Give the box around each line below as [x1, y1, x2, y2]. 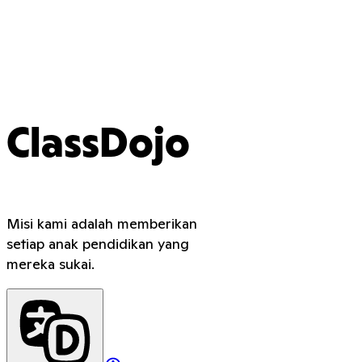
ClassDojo [6, 127, 190, 166]
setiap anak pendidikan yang [6, 234, 189, 254]
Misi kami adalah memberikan [6, 214, 197, 234]
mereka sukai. [6, 255, 95, 274]
